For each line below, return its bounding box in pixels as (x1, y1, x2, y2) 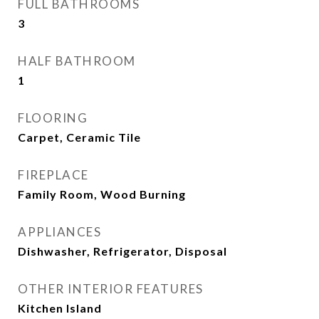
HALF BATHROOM (18, 53, 136, 68)
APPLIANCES (18, 224, 101, 239)
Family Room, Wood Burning (18, 187, 186, 201)
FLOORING (18, 110, 88, 125)
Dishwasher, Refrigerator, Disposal (18, 244, 227, 258)
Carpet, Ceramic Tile (18, 130, 141, 144)
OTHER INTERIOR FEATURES (18, 281, 204, 296)
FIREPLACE (18, 167, 89, 182)
